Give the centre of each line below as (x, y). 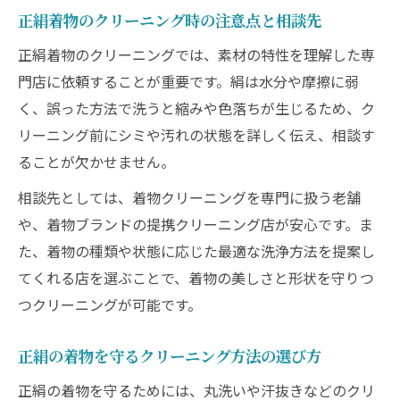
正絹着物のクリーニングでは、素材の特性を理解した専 (196, 54)
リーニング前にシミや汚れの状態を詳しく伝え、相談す (196, 135)
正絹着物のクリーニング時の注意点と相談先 (170, 20)
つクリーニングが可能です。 (110, 304)
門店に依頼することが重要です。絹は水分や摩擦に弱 (188, 81)
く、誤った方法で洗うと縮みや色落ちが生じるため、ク (196, 108)
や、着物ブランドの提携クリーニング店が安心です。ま (196, 224)
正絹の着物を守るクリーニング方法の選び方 (170, 356)
